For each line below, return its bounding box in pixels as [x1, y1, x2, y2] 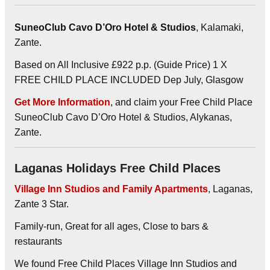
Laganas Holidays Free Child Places [14, 161, 221, 175]
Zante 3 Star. [14, 198, 69, 209]
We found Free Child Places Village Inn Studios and [14, 258, 237, 269]
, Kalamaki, [196, 22, 243, 33]
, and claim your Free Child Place [110, 96, 253, 107]
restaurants [14, 236, 62, 246]
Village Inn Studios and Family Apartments [14, 183, 208, 194]
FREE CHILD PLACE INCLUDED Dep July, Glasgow [14, 74, 243, 85]
